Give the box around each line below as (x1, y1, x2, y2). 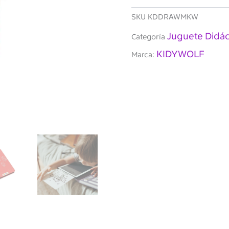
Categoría (131, 32, 165, 42)
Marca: (131, 50, 156, 60)
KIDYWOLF (156, 49, 204, 60)
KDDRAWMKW (147, 12, 198, 22)
